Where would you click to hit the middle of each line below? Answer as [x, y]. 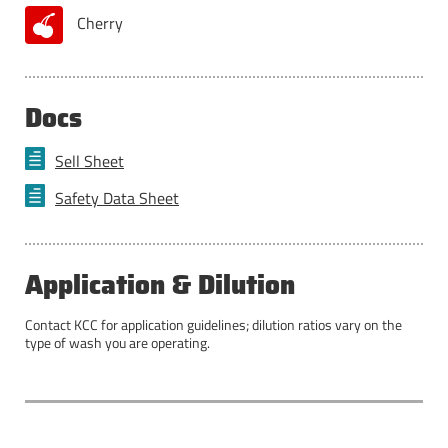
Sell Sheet [89, 160]
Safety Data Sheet [117, 197]
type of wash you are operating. [117, 342]
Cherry [100, 22]
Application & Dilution [160, 284]
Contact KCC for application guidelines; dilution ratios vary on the [213, 324]
